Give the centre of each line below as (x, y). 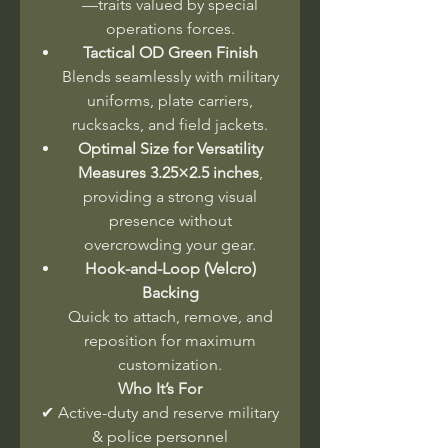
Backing (170, 292)
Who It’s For (160, 388)
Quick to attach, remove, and (170, 316)
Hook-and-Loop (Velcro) (170, 268)
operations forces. (170, 28)
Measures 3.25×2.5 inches (168, 172)
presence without (170, 220)
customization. (170, 364)
